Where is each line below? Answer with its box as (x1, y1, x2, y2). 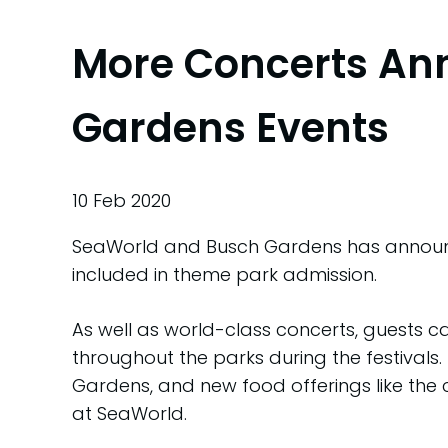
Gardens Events (72, 100, 389, 156)
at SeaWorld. (72, 400, 187, 426)
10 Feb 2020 (72, 187, 171, 213)
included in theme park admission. (72, 261, 377, 287)
